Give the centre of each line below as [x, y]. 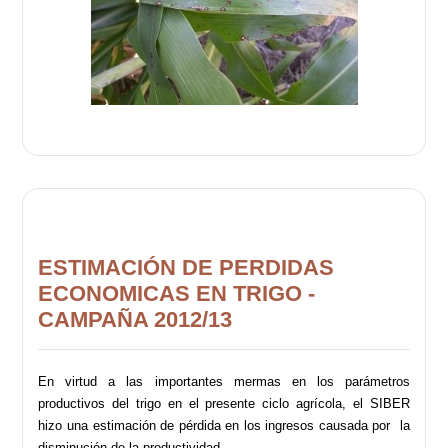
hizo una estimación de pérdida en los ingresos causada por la [224, 425]
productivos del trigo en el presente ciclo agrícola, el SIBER [224, 403]
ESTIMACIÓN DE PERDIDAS [186, 267]
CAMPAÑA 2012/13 [135, 319]
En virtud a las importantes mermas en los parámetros [224, 381]
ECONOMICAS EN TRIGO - [177, 293]
